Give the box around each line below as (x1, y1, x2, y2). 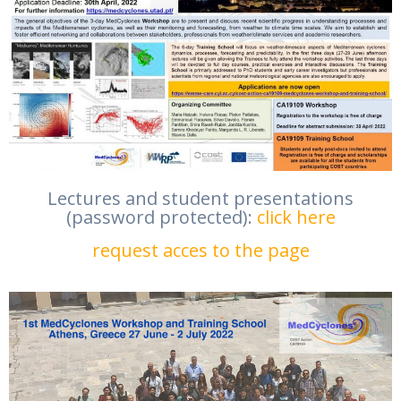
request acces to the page (91, 238, 310, 263)
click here (256, 205, 336, 230)
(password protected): (65, 205, 257, 230)
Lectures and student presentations (47, 186, 354, 211)
